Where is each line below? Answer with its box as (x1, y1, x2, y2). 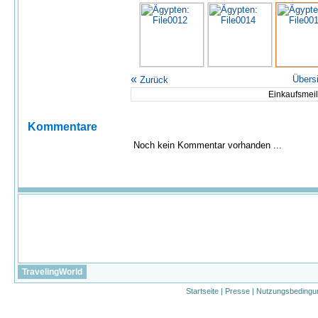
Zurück (137, 75, 168, 85)
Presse (225, 287, 250, 295)
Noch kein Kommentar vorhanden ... (133, 140, 282, 150)
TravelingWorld (22, 267, 82, 277)
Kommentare (28, 121, 97, 133)
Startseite (186, 287, 219, 295)
